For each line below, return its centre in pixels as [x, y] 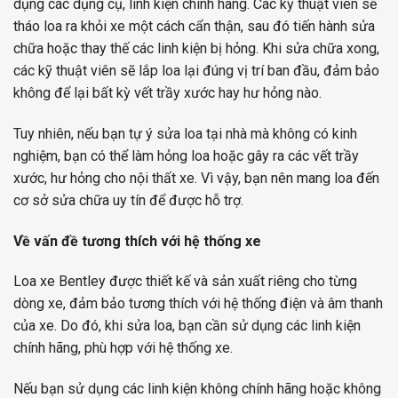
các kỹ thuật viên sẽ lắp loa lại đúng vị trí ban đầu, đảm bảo [196, 71]
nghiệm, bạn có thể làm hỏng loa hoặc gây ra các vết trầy [186, 155]
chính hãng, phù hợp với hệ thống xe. [123, 348]
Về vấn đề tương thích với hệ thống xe [137, 241]
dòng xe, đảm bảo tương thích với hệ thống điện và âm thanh [198, 304]
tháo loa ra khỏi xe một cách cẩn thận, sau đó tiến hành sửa [194, 27]
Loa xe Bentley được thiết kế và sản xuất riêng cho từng [185, 282]
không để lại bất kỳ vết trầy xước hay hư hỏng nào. [167, 93]
